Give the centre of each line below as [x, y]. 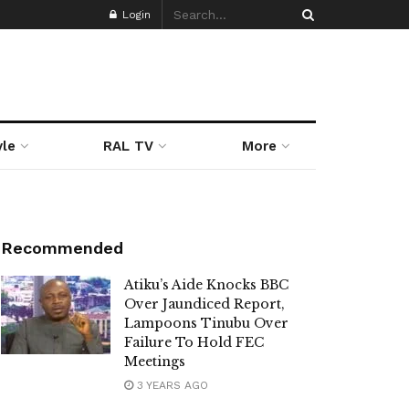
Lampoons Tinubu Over [206, 323]
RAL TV [129, 146]
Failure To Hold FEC [194, 342]
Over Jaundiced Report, [204, 304]
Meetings [155, 362]
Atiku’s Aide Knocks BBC [206, 285]
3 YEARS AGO [171, 385]
